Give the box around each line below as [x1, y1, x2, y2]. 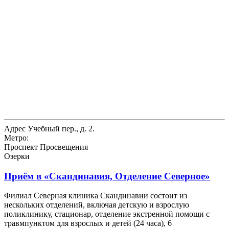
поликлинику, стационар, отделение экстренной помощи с [4, 210, 210, 219]
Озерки [4, 151, 30, 161]
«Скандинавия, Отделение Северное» [44, 170, 210, 181]
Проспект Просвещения [4, 142, 88, 151]
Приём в [4, 170, 44, 181]
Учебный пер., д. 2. [26, 124, 95, 133]
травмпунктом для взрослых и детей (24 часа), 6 [4, 219, 172, 228]
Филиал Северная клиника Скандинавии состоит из [4, 191, 187, 200]
